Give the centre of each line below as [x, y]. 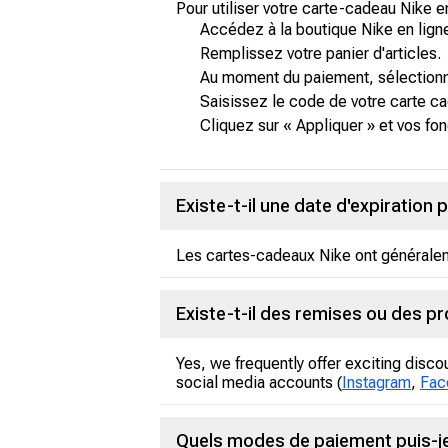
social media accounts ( [259, 382]
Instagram [376, 382]
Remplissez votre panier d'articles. [320, 53]
